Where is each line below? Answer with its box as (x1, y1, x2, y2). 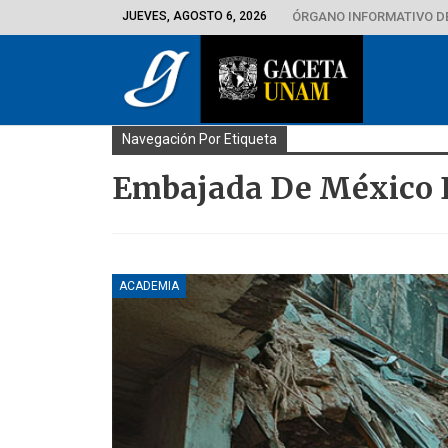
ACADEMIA (119, 278, 179, 293)
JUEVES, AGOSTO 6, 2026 (122, 9, 267, 23)
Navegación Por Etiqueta (122, 131, 277, 147)
